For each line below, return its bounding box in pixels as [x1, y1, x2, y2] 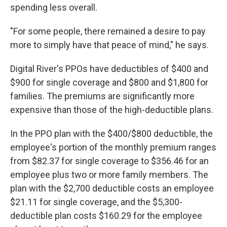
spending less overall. [10, 2, 97, 13]
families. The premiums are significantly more [10, 91, 195, 102]
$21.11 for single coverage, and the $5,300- [10, 197, 182, 208]
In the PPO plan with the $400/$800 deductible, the [10, 128, 213, 139]
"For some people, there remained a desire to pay [10, 26, 206, 37]
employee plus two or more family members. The [10, 169, 208, 180]
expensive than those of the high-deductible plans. [10, 104, 213, 116]
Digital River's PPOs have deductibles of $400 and [10, 63, 208, 74]
